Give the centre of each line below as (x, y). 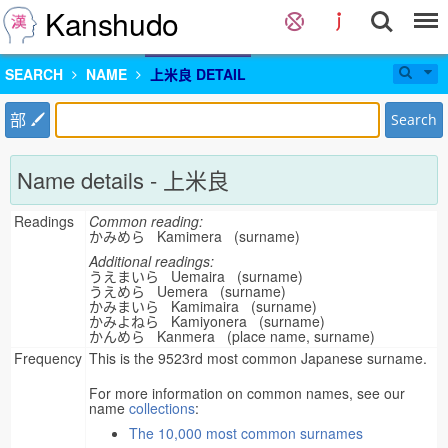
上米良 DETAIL (198, 74)
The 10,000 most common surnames (246, 433)
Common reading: (146, 221)
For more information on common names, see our (247, 393)
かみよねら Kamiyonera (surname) (211, 321)
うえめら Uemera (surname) (191, 291)
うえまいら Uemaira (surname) (200, 276)
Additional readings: (151, 261)
